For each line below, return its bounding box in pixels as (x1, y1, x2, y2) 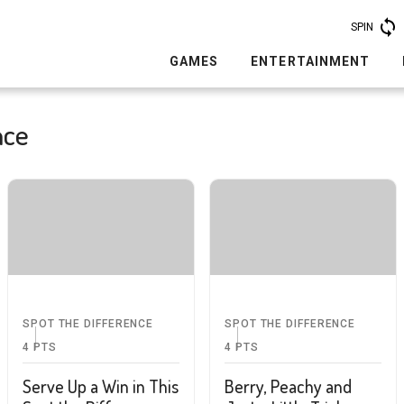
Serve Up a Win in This (23, 373, 179, 398)
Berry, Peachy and (225, 373, 352, 398)
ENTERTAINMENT (251, 54, 370, 69)
